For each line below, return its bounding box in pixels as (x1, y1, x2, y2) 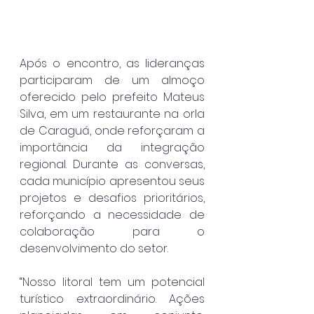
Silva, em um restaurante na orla (20, 105, 205, 122)
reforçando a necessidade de (20, 206, 205, 223)
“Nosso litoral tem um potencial (20, 273, 205, 290)
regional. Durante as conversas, (20, 156, 205, 172)
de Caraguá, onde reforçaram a (20, 122, 205, 139)
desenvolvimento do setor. (20, 240, 168, 257)
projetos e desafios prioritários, (20, 189, 205, 206)
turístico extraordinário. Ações (20, 290, 205, 307)
